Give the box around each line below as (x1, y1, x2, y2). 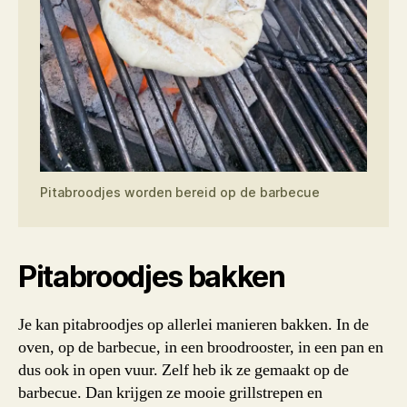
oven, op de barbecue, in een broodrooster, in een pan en (18, 337, 383, 359)
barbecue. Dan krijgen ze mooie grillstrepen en (18, 382, 323, 404)
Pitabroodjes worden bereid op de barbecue (40, 184, 320, 201)
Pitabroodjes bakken (18, 259, 285, 295)
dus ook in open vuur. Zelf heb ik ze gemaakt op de (18, 360, 349, 382)
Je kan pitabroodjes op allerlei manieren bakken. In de (18, 314, 369, 336)
